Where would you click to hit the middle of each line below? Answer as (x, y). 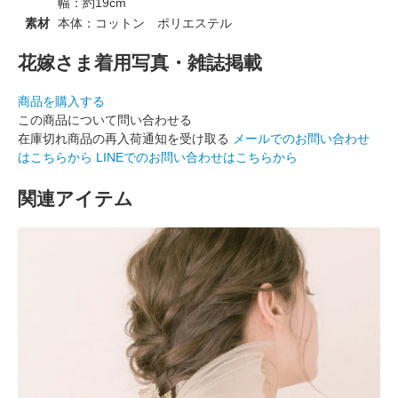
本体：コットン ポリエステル (145, 23)
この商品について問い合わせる (105, 119)
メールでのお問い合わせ (301, 138)
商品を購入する (61, 101)
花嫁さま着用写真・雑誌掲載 (140, 63)
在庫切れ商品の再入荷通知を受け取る (123, 138)
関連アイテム (76, 198)
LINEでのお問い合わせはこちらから (197, 157)
